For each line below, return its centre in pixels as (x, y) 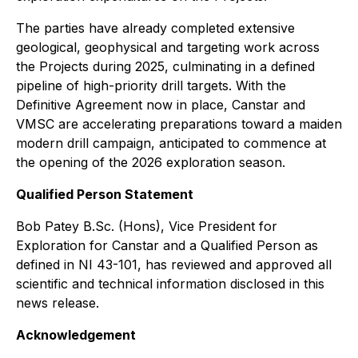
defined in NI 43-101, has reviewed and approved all (174, 265)
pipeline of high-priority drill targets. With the (151, 86)
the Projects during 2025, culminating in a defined (165, 66)
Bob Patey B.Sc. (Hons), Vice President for (147, 226)
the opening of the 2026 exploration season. (151, 162)
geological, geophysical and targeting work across (168, 47)
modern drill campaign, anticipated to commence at (171, 143)
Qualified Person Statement (105, 194)
